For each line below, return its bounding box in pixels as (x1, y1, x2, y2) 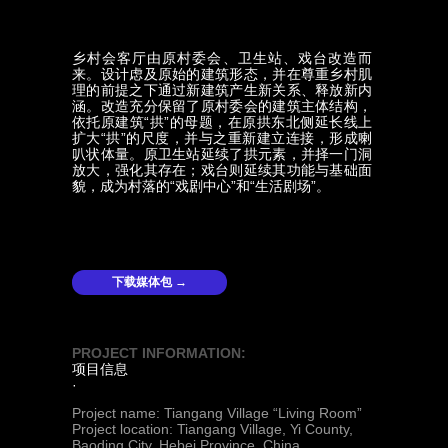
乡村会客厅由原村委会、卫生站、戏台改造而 (72, 50, 372, 66)
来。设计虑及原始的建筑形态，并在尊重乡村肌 (72, 66, 372, 82)
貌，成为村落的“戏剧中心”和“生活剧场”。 (72, 178, 330, 194)
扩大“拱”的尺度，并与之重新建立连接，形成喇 (72, 130, 372, 146)
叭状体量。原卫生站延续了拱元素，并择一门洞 (72, 146, 372, 162)
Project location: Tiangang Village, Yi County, (72, 421, 353, 437)
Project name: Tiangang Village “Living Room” (72, 405, 362, 421)
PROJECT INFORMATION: (72, 345, 246, 361)
